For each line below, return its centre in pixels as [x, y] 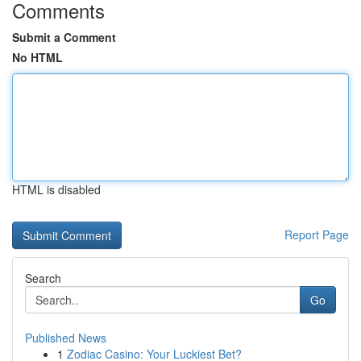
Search [43, 278]
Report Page [317, 234]
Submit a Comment [64, 37]
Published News [66, 338]
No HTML [37, 57]
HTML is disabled [56, 189]
